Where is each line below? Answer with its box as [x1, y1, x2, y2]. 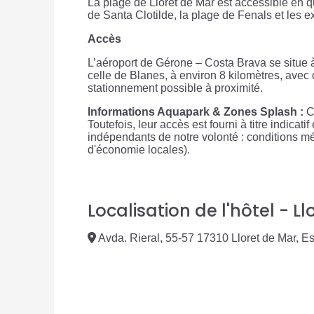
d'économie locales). [88, 144, 190, 156]
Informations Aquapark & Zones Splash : [88, 106, 303, 118]
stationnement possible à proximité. [88, 82, 263, 95]
